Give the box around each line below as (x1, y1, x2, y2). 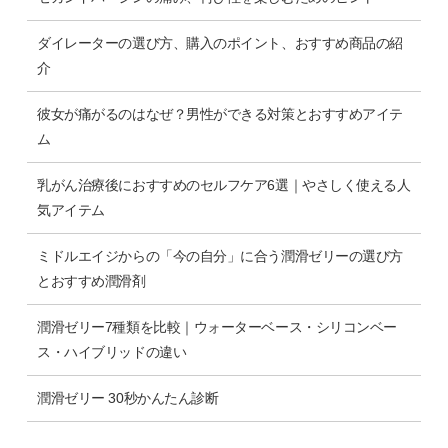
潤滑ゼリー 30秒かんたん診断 (37, 389, 219, 406)
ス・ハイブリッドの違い (37, 343, 187, 360)
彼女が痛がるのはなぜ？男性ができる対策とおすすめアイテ (37, 105, 403, 122)
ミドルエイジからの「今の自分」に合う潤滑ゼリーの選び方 (37, 247, 403, 264)
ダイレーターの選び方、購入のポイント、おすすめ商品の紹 (37, 34, 403, 51)
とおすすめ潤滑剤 (37, 272, 146, 289)
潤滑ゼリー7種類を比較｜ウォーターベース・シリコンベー (37, 318, 397, 335)
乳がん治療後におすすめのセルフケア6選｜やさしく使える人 (37, 176, 411, 193)
